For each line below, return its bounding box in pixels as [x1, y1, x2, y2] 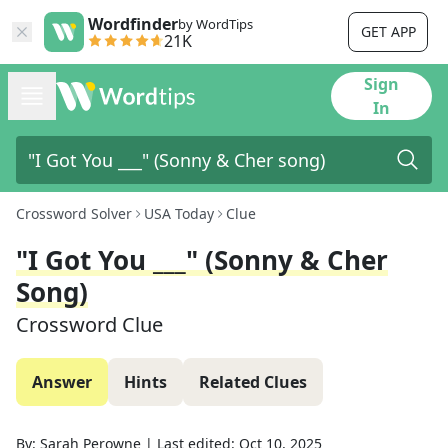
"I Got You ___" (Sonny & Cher [16, 242, 388, 278]
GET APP [360, 22, 416, 41]
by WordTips [178, 15, 253, 33]
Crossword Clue [16, 311, 163, 338]
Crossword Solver [16, 204, 132, 223]
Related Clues [199, 371, 307, 393]
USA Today [144, 204, 214, 223]
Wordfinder [88, 13, 178, 35]
